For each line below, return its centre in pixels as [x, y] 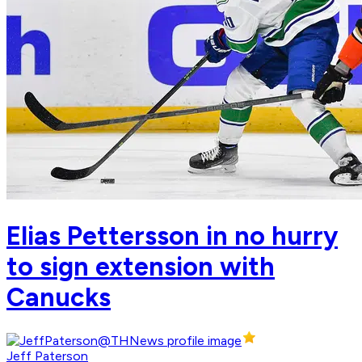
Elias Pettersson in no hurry [172, 236]
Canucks [59, 297]
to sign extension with [141, 266]
